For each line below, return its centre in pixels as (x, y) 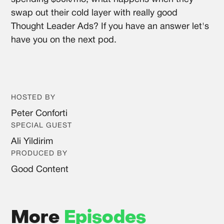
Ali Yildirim (32, 141)
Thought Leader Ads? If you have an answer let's (110, 26)
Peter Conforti (39, 113)
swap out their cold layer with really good (94, 13)
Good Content (40, 169)
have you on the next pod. (64, 40)
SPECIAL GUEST (42, 125)
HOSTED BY (33, 97)
